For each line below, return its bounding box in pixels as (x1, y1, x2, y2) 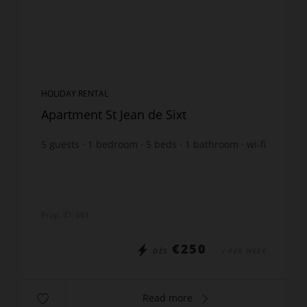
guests (49, 137, 79, 151)
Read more (142, 291, 195, 304)
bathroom (193, 137, 238, 151)
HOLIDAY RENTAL (41, 87, 108, 99)
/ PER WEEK (222, 245, 266, 256)
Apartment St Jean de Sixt (41, 106, 186, 123)
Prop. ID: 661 (41, 208, 90, 221)
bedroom (96, 137, 138, 151)
